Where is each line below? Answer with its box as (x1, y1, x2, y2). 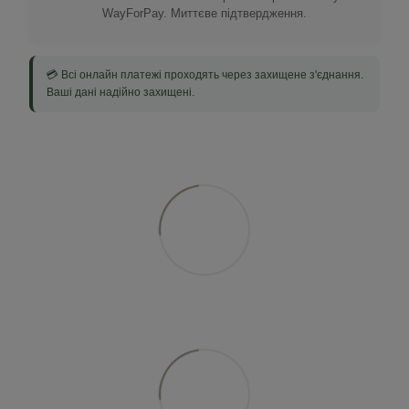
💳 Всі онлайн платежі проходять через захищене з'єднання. (47, 68, 363, 81)
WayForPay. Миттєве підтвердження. (102, 5, 307, 20)
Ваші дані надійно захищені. (47, 85, 194, 99)
